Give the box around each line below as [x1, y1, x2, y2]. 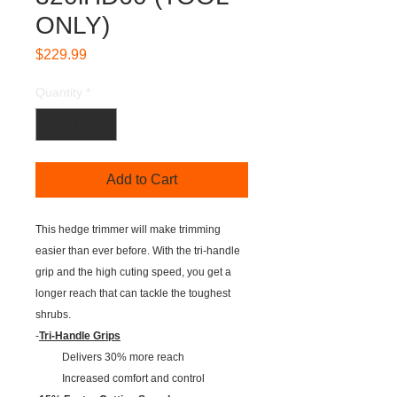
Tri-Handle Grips [39, 330, 121, 342]
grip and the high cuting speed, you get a [35, 266, 231, 278]
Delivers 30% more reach [35, 351, 184, 363]
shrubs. [35, 308, 74, 321]
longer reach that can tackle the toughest [35, 287, 230, 300]
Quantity [35, 85, 82, 99]
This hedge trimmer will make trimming [35, 223, 221, 236]
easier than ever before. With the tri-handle [35, 245, 240, 257]
